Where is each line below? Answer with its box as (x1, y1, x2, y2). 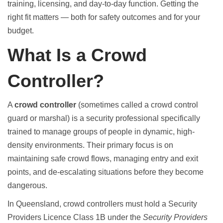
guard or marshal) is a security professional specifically (7, 114, 200, 122)
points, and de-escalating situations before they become (7, 168, 204, 176)
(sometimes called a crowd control (76, 101, 198, 109)
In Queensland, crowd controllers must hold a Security (7, 200, 197, 208)
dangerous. (7, 181, 47, 190)
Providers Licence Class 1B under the (7, 213, 143, 222)
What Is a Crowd (7, 45, 147, 65)
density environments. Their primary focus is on (7, 141, 173, 149)
